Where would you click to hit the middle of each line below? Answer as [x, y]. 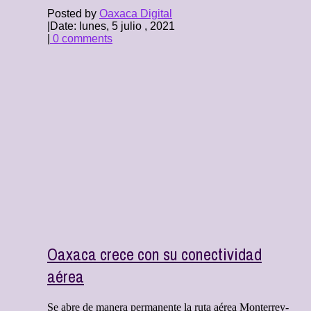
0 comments [81, 39]
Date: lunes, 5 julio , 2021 [112, 26]
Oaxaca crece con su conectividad [154, 254]
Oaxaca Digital [136, 14]
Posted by [73, 14]
